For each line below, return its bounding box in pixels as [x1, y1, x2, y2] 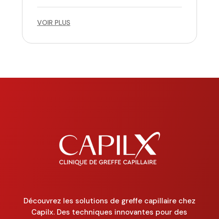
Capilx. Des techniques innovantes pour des [31, 207, 188, 217]
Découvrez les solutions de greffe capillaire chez [23, 196, 196, 206]
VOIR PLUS [37, 18, 70, 27]
